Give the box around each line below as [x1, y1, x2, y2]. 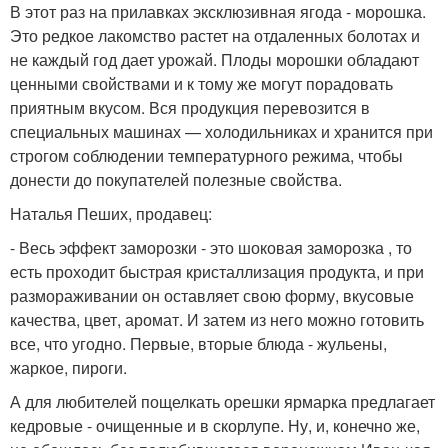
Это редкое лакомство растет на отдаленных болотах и [10, 24, 420, 47]
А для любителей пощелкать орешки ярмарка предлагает [10, 390, 435, 413]
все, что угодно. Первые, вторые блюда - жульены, [10, 332, 387, 355]
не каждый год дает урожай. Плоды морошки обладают [10, 48, 419, 71]
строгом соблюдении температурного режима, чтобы [10, 144, 403, 167]
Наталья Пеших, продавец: [10, 202, 212, 225]
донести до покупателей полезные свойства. [10, 168, 342, 191]
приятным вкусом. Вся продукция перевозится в [10, 96, 370, 119]
